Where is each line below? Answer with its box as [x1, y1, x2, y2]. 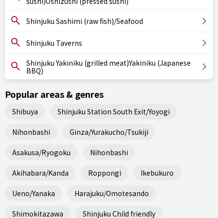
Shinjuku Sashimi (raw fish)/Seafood [26, 16, 143, 26]
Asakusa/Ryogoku [12, 147, 71, 157]
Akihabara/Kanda [12, 167, 69, 178]
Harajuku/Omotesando [74, 188, 149, 198]
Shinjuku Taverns [26, 38, 82, 48]
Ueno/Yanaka [12, 188, 55, 198]
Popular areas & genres [5, 88, 104, 100]
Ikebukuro [141, 167, 174, 178]
